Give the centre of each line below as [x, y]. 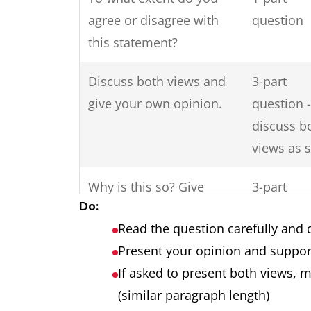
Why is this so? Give [146, 187]
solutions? [118, 231]
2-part [269, 270]
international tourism [150, 292]
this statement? [133, 42]
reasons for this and [147, 209]
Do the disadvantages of [159, 270]
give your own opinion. [155, 103]
